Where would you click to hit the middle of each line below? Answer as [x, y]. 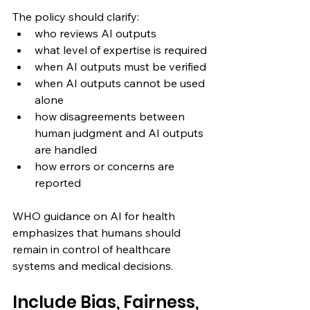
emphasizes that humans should [98, 232]
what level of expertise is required [121, 49]
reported [58, 182]
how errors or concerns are [106, 166]
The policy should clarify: [76, 16]
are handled [66, 149]
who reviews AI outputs [95, 33]
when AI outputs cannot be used [121, 83]
